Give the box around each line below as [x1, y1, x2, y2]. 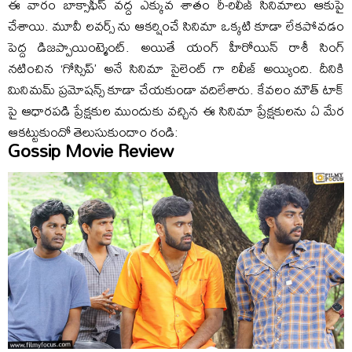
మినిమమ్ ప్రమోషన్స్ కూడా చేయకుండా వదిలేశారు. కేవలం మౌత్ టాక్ [8, 76, 344, 102]
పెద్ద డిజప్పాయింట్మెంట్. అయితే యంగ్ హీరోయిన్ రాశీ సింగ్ [8, 34, 344, 60]
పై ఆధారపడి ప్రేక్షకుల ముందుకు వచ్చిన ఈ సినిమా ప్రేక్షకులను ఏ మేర [8, 97, 344, 123]
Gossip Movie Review [8, 134, 174, 168]
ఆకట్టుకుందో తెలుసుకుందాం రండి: [8, 119, 178, 145]
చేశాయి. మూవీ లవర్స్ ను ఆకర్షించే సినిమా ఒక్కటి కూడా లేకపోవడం [8, 13, 344, 38]
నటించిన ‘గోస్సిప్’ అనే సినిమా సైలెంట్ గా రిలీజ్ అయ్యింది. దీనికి [8, 55, 344, 81]
